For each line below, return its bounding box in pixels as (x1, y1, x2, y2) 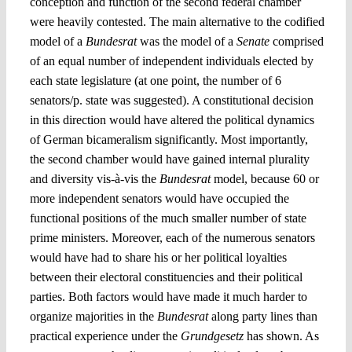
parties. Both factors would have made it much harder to (29, 289, 307, 303)
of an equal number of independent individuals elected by (29, 53, 313, 68)
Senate (236, 34, 273, 48)
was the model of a (139, 34, 236, 48)
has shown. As (246, 328, 319, 343)
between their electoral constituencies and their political (29, 269, 302, 284)
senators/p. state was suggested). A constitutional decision (29, 93, 313, 107)
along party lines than (211, 309, 317, 323)
